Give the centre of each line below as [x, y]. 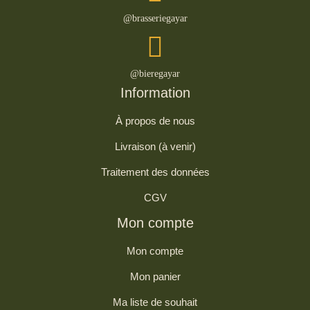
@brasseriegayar [155, 18]
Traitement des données [155, 172]
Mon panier [155, 276]
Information [155, 92]
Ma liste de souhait [155, 302]
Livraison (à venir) [155, 146]
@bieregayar [155, 73]
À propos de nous [155, 120]
